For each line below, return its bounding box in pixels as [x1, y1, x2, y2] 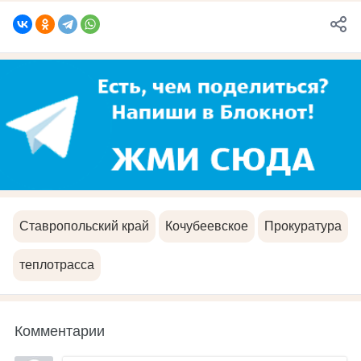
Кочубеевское [165, 219, 248, 234]
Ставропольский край [19, 219, 149, 234]
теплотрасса [19, 258, 94, 272]
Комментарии [15, 319, 105, 341]
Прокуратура [264, 219, 342, 234]
